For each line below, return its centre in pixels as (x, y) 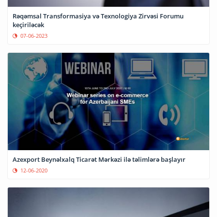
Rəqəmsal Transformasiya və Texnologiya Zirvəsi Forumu (98, 16)
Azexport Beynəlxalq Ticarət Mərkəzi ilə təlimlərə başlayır (99, 160)
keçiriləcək (28, 25)
